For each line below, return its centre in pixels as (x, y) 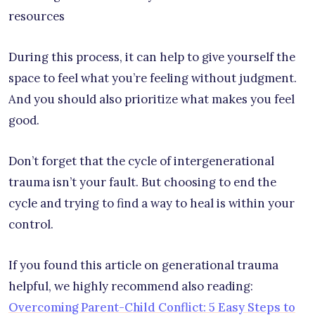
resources (37, 16)
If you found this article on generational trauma (143, 265)
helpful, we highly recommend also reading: (131, 286)
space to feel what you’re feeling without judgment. (153, 78)
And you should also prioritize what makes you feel (152, 99)
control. (31, 224)
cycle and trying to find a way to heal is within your (152, 203)
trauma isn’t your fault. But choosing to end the (142, 182)
